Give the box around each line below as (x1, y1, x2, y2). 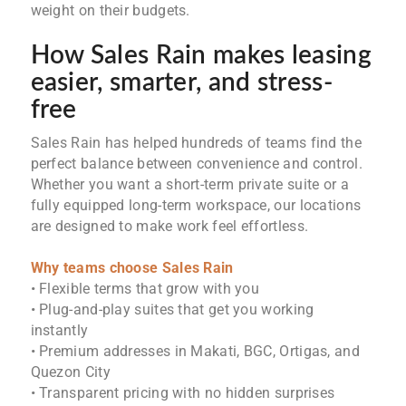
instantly (30, 322, 89, 340)
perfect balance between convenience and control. (30, 155, 362, 173)
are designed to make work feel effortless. (30, 217, 309, 236)
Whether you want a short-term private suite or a (30, 176, 349, 194)
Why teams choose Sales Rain (30, 259, 234, 277)
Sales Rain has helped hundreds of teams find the (30, 134, 362, 152)
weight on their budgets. (30, 2, 190, 20)
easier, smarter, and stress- (30, 70, 333, 96)
